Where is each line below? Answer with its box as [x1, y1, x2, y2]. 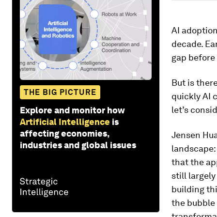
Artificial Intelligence [20, 116, 110, 127]
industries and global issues [20, 139, 136, 150]
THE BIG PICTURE [24, 87, 96, 97]
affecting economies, [20, 128, 109, 139]
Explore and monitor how [20, 105, 125, 115]
